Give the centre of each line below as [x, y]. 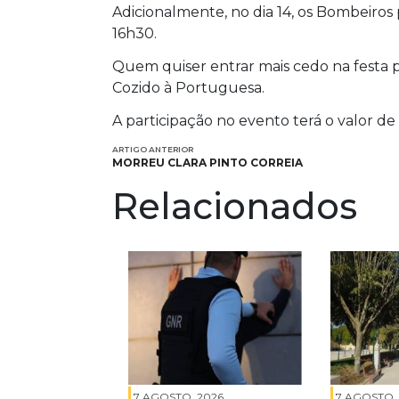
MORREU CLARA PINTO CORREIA [208, 162]
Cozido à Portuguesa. [188, 87]
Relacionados [235, 206]
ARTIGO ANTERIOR [153, 149]
